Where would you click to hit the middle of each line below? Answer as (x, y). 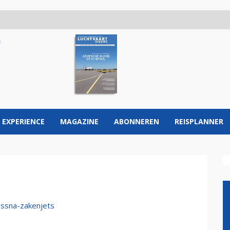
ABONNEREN (137, 121)
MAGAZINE (79, 121)
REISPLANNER (199, 121)
